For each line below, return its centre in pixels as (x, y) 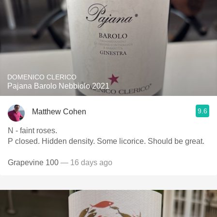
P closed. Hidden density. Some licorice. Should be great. (152, 141)
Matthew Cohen (59, 111)
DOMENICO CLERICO (42, 77)
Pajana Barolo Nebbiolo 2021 (58, 86)
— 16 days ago (86, 163)
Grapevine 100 (34, 163)
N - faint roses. (33, 131)
